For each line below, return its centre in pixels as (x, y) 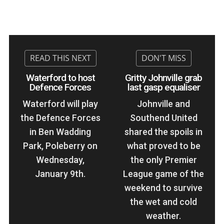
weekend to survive (164, 188)
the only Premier (163, 160)
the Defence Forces (60, 118)
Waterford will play (60, 104)
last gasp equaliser (163, 87)
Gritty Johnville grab (164, 78)
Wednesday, (60, 160)
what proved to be (163, 146)
